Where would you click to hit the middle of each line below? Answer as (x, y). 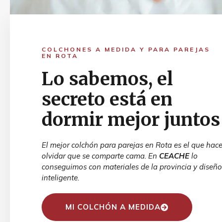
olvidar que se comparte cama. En (100, 156)
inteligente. (60, 178)
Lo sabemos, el (107, 79)
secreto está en (107, 99)
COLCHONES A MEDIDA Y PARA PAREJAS (126, 49)
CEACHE (174, 156)
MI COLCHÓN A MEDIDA (113, 207)
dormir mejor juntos (131, 120)
